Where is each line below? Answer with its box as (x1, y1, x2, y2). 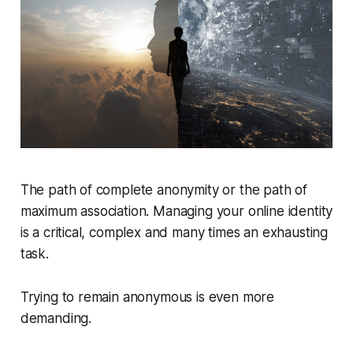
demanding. (20, 310, 92, 327)
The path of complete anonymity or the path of (20, 182, 308, 199)
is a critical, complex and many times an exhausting (20, 225, 329, 241)
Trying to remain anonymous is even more (20, 289, 275, 306)
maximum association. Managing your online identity (20, 203, 333, 220)
